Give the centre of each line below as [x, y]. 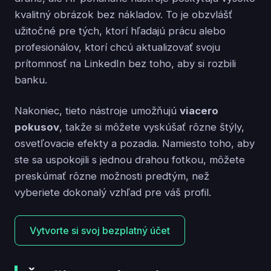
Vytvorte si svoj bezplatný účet [100, 230]
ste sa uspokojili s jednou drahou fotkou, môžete [130, 159]
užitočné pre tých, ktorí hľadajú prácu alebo [120, 31]
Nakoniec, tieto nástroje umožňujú [97, 110]
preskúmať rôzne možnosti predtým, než [112, 176]
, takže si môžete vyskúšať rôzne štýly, [152, 127]
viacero [199, 110]
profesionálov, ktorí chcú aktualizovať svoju [117, 47]
